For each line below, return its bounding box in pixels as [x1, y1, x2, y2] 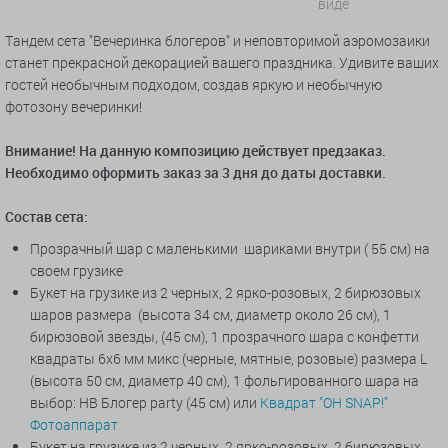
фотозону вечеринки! [5, 97, 142, 117]
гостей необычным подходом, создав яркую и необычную [5, 75, 382, 95]
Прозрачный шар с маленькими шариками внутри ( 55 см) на [30, 239, 430, 259]
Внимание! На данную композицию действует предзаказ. [5, 141, 386, 161]
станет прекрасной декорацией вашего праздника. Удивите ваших [5, 53, 439, 73]
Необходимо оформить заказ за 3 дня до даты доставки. [5, 163, 386, 183]
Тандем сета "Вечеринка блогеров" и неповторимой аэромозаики [5, 31, 430, 51]
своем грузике [30, 261, 123, 281]
